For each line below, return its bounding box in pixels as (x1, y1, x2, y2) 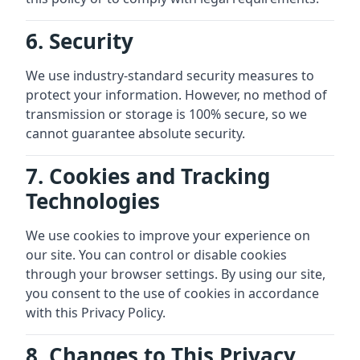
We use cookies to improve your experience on (26, 227, 310, 244)
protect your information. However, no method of (26, 86, 327, 104)
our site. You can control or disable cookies (26, 246, 287, 264)
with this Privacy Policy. (26, 304, 166, 321)
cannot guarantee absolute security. (26, 125, 245, 142)
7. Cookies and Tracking (26, 162, 270, 190)
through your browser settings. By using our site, (26, 265, 325, 283)
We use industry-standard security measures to (26, 67, 314, 84)
